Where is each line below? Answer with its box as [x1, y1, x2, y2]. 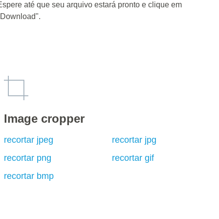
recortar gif [112, 153, 154, 163]
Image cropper [3, 112, 85, 125]
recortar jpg [112, 135, 157, 145]
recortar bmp [3, 171, 54, 181]
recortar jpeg [3, 135, 53, 145]
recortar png [3, 153, 51, 163]
